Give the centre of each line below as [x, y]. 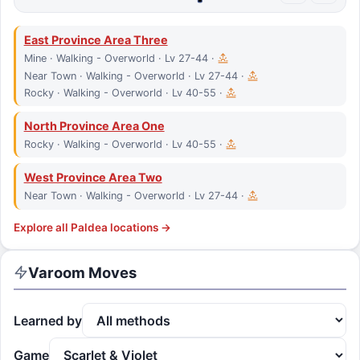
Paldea [89, 227]
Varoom [57, 272]
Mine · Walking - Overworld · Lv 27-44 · [121, 59]
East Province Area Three [96, 39]
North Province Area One [94, 125]
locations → [139, 227]
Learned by [48, 320]
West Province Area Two [93, 178]
